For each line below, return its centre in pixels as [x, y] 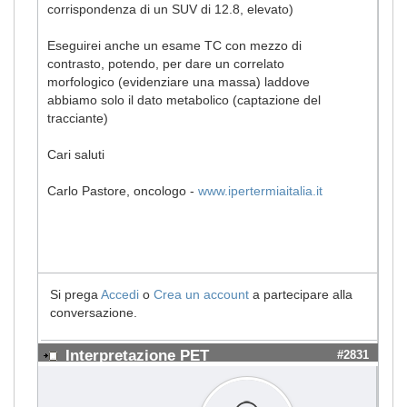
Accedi [120, 294]
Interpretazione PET [137, 355]
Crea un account [201, 294]
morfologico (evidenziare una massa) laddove [179, 81]
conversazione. [94, 312]
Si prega [75, 294]
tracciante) [78, 118]
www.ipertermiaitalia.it [260, 190]
